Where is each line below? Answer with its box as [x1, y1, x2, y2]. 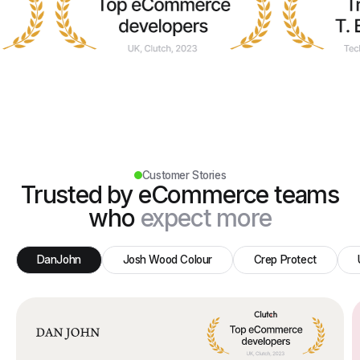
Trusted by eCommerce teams [21, 179, 339, 209]
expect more [140, 202, 272, 232]
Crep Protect [253, 252, 317, 266]
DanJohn [36, 252, 81, 266]
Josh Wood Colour [122, 252, 212, 266]
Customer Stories [141, 168, 227, 182]
